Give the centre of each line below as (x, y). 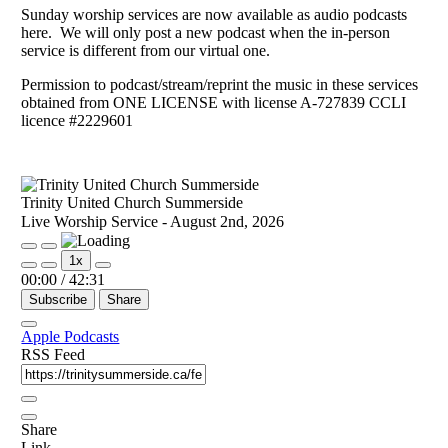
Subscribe (58, 299)
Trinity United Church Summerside (132, 202)
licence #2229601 (77, 120)
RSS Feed (53, 354)
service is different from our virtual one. (146, 50)
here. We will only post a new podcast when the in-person (206, 32)
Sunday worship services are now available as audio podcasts (214, 14)
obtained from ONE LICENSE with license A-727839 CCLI (214, 102)
